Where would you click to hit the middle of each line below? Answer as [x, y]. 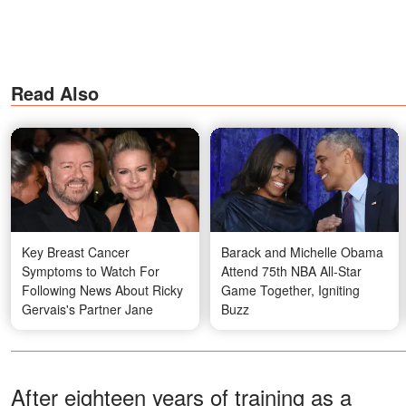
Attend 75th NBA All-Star [291, 271]
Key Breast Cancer [76, 252]
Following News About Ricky [102, 290]
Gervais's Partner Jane [87, 309]
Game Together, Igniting [290, 290]
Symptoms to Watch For [91, 271]
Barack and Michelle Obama [302, 252]
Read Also [55, 92]
